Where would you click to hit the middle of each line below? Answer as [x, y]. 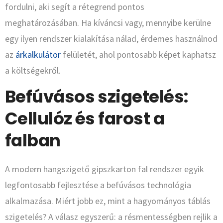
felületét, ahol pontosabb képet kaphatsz [138, 55]
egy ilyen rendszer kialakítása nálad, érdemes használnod [111, 39]
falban [33, 141]
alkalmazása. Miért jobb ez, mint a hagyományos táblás [108, 201]
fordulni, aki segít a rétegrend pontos [75, 7]
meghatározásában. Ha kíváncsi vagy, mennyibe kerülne [108, 23]
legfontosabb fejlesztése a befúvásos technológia [98, 185]
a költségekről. [33, 71]
